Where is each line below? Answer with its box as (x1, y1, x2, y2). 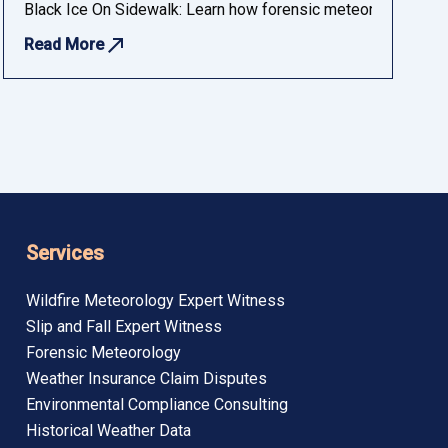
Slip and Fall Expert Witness (26, 316, 222, 336)
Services (26, 240, 104, 265)
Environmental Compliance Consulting (26, 394, 288, 414)
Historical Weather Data (26, 420, 191, 440)
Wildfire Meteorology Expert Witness (26, 290, 285, 310)
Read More (23, 34, 108, 54)
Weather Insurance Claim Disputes (26, 368, 267, 388)
